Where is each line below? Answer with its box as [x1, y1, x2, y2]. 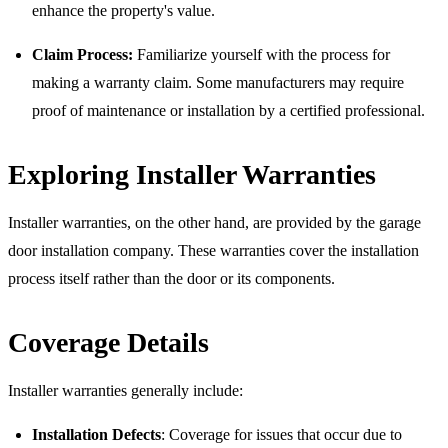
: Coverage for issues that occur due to [161, 425, 402, 443]
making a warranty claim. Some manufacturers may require [32, 73, 404, 91]
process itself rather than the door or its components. [8, 269, 335, 287]
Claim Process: [32, 45, 133, 63]
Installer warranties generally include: [8, 381, 243, 399]
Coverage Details [8, 326, 209, 358]
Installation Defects [32, 425, 161, 443]
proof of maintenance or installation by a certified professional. [32, 101, 425, 119]
